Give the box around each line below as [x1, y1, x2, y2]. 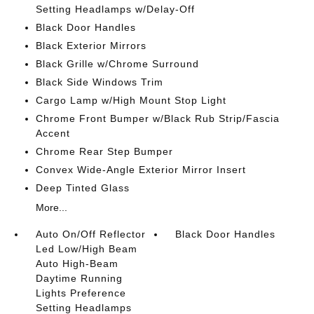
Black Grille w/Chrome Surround [35, 58, 199, 69]
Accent [35, 128, 70, 139]
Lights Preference [35, 287, 126, 299]
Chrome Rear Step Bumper [35, 146, 173, 157]
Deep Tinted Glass [35, 182, 130, 193]
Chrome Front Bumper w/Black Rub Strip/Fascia [35, 113, 280, 124]
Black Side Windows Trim [35, 76, 163, 88]
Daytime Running [35, 273, 123, 284]
